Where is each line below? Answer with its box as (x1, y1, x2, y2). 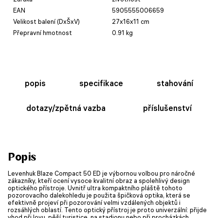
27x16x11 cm (112, 17, 149, 25)
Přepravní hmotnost (13, 28, 72, 36)
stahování (157, 78, 194, 88)
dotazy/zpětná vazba (26, 103, 106, 113)
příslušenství (143, 103, 192, 113)
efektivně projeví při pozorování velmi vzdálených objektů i (8, 198, 181, 206)
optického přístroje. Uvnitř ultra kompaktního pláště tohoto (8, 183, 182, 192)
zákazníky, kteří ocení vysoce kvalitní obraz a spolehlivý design (8, 176, 190, 184)
